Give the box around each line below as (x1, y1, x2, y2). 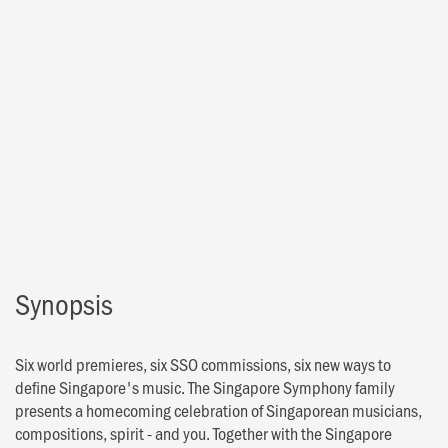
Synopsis (15, 283, 113, 323)
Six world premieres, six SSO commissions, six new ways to (15, 351, 391, 376)
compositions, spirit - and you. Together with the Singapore (15, 420, 392, 445)
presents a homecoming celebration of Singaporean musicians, (15, 397, 422, 422)
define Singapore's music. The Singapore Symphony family (15, 374, 395, 399)
